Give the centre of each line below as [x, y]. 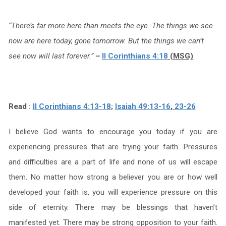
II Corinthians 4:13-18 [72, 106]
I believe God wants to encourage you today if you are [113, 132]
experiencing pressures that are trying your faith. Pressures [113, 147]
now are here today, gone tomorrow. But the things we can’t [106, 41]
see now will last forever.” [52, 56]
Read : [20, 106]
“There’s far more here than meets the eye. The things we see [110, 26]
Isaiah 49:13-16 [143, 106]
